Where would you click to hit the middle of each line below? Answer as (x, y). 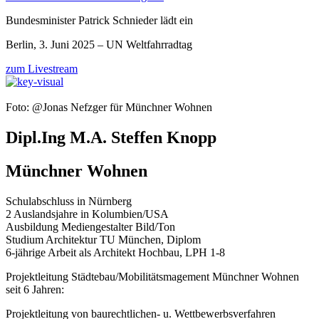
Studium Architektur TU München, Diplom (103, 239)
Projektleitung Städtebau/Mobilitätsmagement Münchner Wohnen (152, 276)
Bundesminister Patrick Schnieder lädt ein (99, 20)
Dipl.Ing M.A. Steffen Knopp (111, 137)
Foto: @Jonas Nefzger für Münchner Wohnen (109, 107)
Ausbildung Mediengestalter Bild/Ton (90, 226)
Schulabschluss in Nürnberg (69, 201)
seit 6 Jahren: (35, 289)
